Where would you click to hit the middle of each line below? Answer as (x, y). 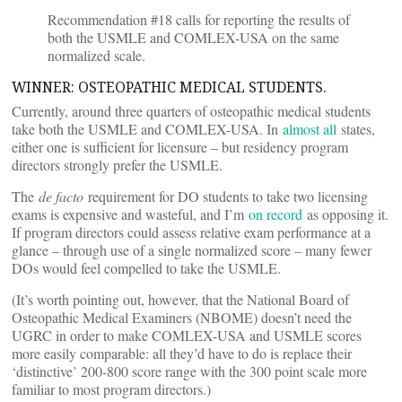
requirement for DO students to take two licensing (226, 196)
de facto (61, 196)
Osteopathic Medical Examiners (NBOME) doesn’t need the (182, 317)
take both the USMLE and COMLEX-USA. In (147, 129)
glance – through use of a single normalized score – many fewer (192, 250)
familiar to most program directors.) (111, 389)
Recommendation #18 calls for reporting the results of (199, 19)
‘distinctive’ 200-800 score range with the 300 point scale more (189, 371)
